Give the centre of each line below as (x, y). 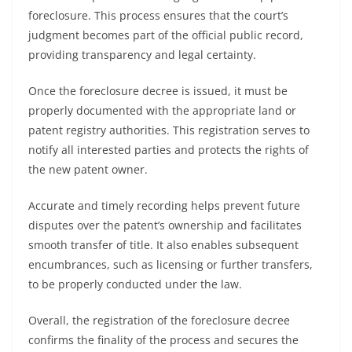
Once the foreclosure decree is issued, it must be (158, 91)
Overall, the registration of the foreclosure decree (159, 320)
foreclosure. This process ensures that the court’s (158, 15)
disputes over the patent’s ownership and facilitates (165, 225)
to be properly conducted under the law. (135, 284)
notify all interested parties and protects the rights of (169, 150)
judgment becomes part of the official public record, (166, 35)
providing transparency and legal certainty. (142, 55)
